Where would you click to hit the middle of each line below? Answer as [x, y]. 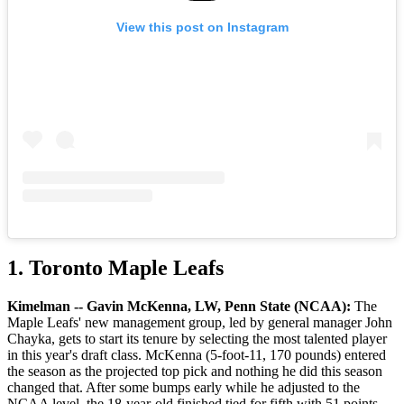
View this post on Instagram [202, 27]
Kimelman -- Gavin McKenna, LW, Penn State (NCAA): [179, 306]
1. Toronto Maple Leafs [115, 267]
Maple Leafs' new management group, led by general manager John [200, 322]
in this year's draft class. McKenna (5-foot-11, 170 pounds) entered [197, 354]
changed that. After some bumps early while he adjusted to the [184, 387]
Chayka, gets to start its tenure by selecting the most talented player [197, 338]
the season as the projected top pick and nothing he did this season [195, 371]
